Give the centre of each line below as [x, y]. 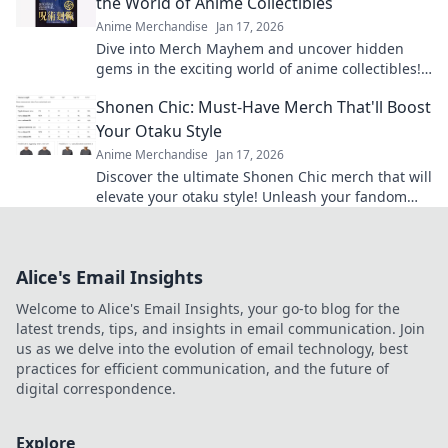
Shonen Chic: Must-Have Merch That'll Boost [263, 107]
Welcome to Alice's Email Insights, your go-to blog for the [208, 309]
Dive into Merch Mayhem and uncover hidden [250, 49]
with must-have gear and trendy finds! [225, 217]
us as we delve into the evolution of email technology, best [212, 349]
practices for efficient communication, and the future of [202, 369]
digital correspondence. [96, 389]
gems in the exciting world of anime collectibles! [258, 69]
